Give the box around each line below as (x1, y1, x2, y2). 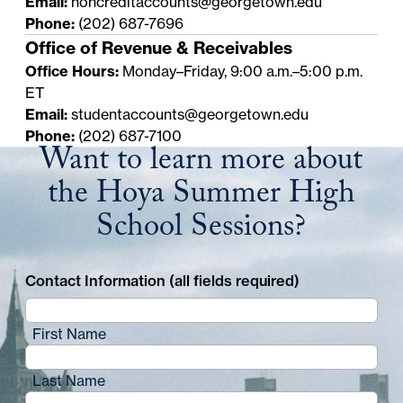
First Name (32, 325, 107, 344)
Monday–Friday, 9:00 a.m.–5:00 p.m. (119, 62, 363, 81)
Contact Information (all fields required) (25, 272, 300, 291)
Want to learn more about (40, 137, 363, 191)
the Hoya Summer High (47, 170, 355, 224)
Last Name (32, 372, 106, 390)
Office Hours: (25, 62, 120, 81)
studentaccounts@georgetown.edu (71, 105, 309, 124)
